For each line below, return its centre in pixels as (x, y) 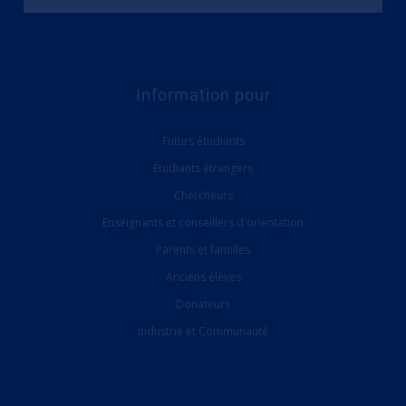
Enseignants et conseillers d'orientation (203, 222)
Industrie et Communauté (203, 331)
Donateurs (203, 304)
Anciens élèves (203, 276)
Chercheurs (203, 195)
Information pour (203, 94)
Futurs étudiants (203, 140)
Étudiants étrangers (203, 168)
